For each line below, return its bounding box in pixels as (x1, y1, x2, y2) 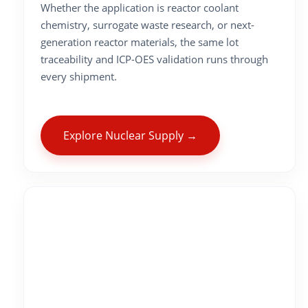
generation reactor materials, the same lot (41, 35, 239, 49)
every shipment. (41, 69, 117, 84)
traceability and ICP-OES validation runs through (41, 52, 268, 67)
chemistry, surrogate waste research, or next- (41, 18, 254, 32)
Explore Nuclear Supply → (63, 128, 197, 144)
